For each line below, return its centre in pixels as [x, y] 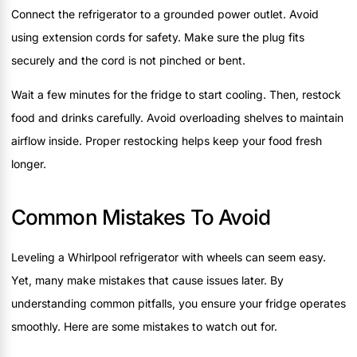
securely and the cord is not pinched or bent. [128, 61]
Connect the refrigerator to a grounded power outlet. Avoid [165, 14]
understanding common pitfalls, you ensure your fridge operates [178, 304]
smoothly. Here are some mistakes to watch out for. [144, 327]
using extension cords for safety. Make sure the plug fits [158, 37]
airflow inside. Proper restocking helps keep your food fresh [167, 141]
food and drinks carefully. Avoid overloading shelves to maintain [177, 118]
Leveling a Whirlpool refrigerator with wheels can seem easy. [169, 257]
